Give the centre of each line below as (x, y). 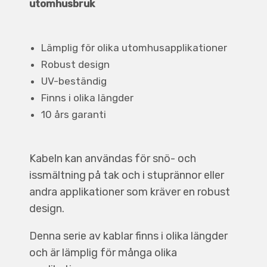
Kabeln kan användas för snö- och (112, 159)
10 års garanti (73, 114)
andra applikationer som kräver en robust (129, 192)
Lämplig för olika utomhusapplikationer (134, 48)
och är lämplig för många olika (103, 253)
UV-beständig (74, 81)
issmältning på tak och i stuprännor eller (126, 175)
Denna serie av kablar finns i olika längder (128, 236)
